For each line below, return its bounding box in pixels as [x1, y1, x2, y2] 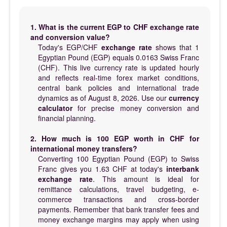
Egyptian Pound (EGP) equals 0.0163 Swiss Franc [38, 52, 199, 62]
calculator [38, 102, 72, 113]
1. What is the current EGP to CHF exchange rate [30, 21, 199, 32]
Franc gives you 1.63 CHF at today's [38, 163, 166, 174]
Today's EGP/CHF [38, 42, 101, 52]
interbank [166, 163, 199, 174]
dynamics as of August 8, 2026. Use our [38, 92, 169, 103]
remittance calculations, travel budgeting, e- [38, 183, 199, 194]
